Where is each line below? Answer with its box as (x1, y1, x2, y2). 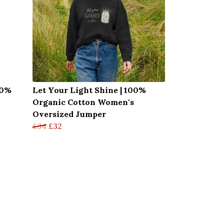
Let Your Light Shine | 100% (32, 84, 146, 95)
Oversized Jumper (32, 108, 106, 119)
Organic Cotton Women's (32, 96, 134, 107)
